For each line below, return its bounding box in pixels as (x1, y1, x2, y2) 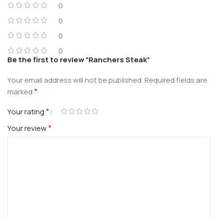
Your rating (7, 106, 46, 117)
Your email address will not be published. (7, 74, 143, 85)
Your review (7, 123, 48, 133)
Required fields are (145, 74, 207, 85)
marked (7, 86, 34, 97)
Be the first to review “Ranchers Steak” (7, 54, 150, 65)
